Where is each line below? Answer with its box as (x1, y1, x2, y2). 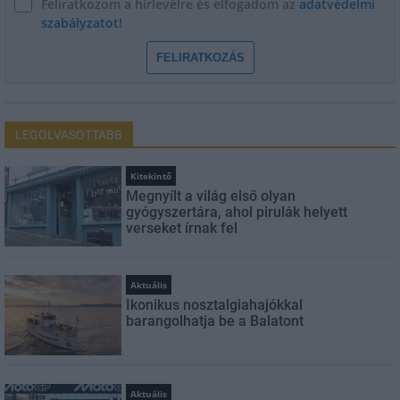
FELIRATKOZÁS (155, 50, 245, 64)
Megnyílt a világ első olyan (126, 187, 296, 204)
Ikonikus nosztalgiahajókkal (126, 296, 304, 313)
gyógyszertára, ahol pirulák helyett (126, 203, 348, 221)
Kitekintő (130, 169, 172, 182)
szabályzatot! (41, 13, 122, 31)
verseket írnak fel (126, 219, 238, 237)
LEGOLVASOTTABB (15, 127, 122, 142)
